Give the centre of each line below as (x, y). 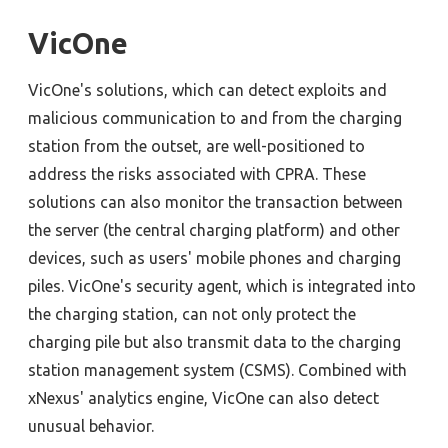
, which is (271, 286)
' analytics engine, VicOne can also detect (229, 398)
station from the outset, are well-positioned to (196, 146)
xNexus (54, 398)
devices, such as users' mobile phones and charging (214, 258)
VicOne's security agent (153, 286)
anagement (140, 370)
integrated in (352, 286)
